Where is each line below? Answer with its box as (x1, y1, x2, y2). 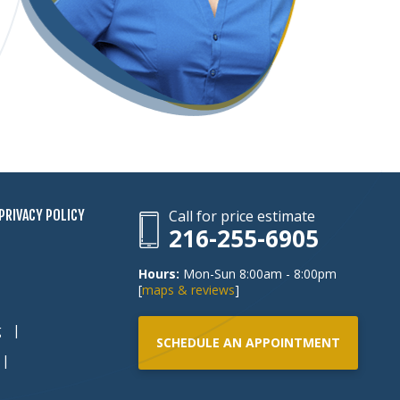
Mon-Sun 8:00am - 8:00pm (179, 265, 337, 282)
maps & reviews (142, 281, 235, 298)
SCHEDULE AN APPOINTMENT (156, 334, 340, 351)
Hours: (138, 265, 179, 282)
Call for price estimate (169, 206, 315, 226)
